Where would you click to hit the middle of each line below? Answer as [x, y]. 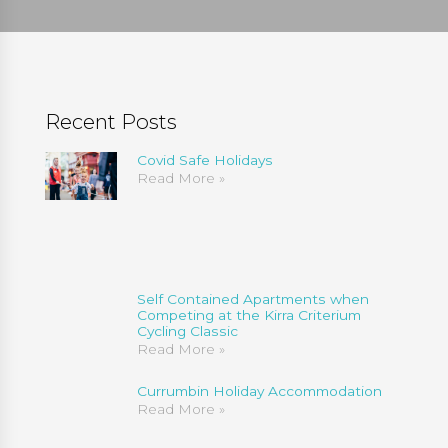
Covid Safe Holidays [204, 160]
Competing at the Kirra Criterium [248, 315]
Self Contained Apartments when [252, 299]
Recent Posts [110, 121]
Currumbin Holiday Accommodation [259, 390]
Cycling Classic [187, 331]
